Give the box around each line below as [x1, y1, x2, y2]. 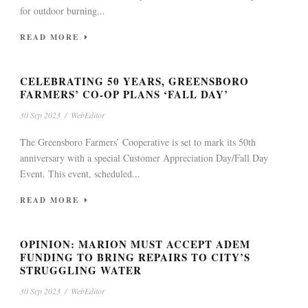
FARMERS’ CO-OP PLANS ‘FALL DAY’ [20, 86, 228, 102]
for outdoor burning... [20, 3, 105, 17]
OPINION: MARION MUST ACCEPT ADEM [20, 236, 250, 252]
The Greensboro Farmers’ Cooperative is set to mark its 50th [20, 135, 256, 148]
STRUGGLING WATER [20, 262, 142, 278]
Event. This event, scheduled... [20, 166, 140, 180]
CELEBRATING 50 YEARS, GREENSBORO [20, 73, 249, 89]
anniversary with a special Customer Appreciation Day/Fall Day [20, 151, 268, 164]
